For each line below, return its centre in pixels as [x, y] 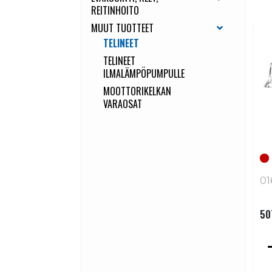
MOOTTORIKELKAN [138, 91]
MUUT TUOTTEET [123, 28]
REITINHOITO [115, 11]
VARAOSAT [123, 104]
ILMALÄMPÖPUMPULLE [144, 74]
